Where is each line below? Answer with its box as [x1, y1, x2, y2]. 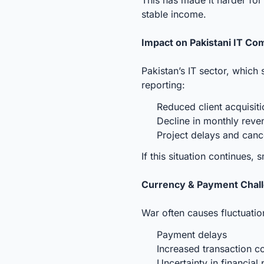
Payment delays [153, 229, 230, 241]
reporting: [141, 78, 185, 91]
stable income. [141, 8, 206, 20]
